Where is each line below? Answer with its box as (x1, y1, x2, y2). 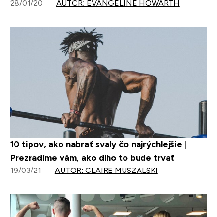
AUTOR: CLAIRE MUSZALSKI (54, 166, 158, 174)
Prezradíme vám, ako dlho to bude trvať (10, 153, 174, 163)
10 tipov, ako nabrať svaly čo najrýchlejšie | (10, 139, 187, 149)
